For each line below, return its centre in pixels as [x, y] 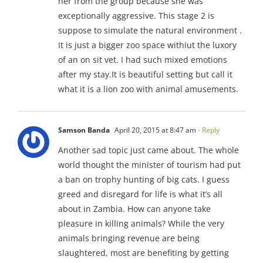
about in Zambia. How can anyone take [134, 208]
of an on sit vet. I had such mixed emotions [143, 59]
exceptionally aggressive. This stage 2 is [136, 15]
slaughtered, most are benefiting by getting [144, 252]
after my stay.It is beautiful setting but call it [145, 74]
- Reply [208, 130]
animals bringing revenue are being [129, 238]
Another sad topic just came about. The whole [149, 150]
